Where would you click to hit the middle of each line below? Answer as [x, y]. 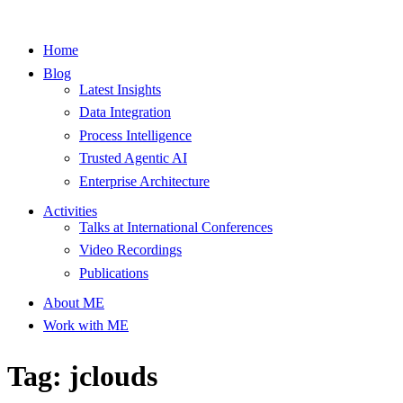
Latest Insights [120, 89]
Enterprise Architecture [144, 181]
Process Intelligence [135, 135]
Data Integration [125, 112]
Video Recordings [130, 250]
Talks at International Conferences [176, 227]
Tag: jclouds [82, 376]
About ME [74, 302]
